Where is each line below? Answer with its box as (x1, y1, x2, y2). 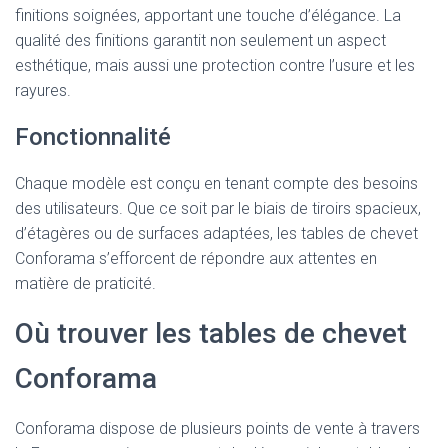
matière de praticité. (15, 274, 156, 293)
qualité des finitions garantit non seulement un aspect (15, 31, 386, 50)
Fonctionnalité (15, 123, 171, 151)
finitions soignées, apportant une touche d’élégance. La (15, 6, 401, 25)
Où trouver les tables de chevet (15, 317, 407, 350)
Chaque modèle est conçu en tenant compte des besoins (15, 174, 418, 193)
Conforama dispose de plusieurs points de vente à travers (15, 419, 420, 438)
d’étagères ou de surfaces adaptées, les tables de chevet (15, 224, 418, 243)
